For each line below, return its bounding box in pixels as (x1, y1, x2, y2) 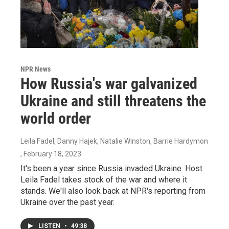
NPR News (20, 64, 51, 73)
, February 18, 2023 (20, 149, 81, 158)
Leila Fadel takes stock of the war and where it (20, 174, 187, 185)
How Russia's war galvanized (20, 74, 197, 93)
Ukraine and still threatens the (20, 91, 206, 110)
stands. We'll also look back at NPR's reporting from (20, 186, 205, 196)
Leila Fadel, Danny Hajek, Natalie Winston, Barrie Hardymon (20, 136, 208, 145)
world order (20, 109, 91, 127)
